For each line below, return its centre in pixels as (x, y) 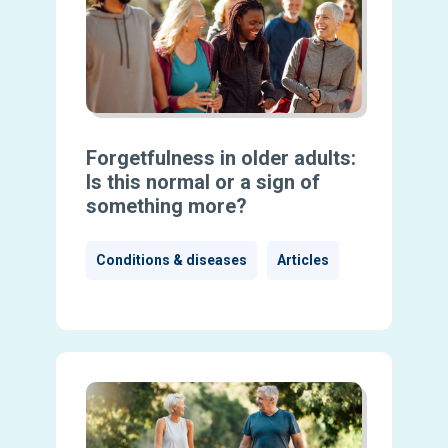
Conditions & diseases (171, 259)
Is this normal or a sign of (202, 181)
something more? (166, 205)
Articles (302, 259)
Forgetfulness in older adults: (220, 157)
